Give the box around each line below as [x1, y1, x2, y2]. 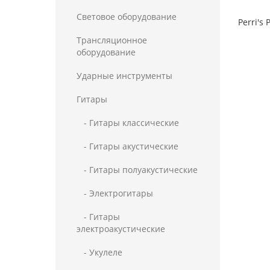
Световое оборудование [77, 11, 177, 22]
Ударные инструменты [77, 70, 172, 81]
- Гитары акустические [77, 140, 178, 152]
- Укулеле [77, 246, 122, 258]
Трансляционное [77, 34, 147, 46]
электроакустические [77, 223, 165, 234]
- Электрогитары [77, 187, 153, 199]
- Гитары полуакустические [77, 164, 198, 175]
